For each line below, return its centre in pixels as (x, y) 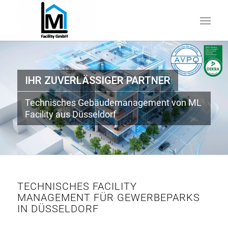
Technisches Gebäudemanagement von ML (113, 103)
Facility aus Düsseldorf (71, 114)
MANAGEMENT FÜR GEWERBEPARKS (108, 197)
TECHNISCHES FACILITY (77, 186)
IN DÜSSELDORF (58, 209)
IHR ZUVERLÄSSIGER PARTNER (98, 80)
